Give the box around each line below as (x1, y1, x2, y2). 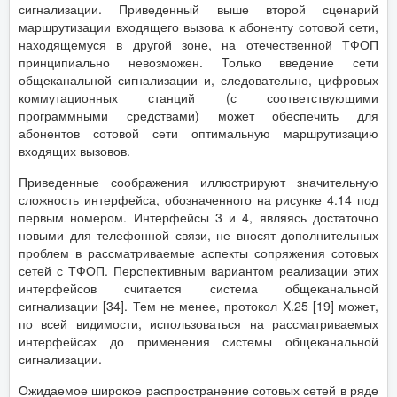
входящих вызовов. (19, 141, 130, 160)
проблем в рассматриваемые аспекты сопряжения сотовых (19, 243, 378, 261)
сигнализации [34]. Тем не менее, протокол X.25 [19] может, (19, 296, 378, 315)
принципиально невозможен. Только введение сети (19, 52, 378, 71)
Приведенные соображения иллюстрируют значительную (19, 172, 378, 191)
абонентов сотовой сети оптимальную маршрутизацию (19, 123, 378, 142)
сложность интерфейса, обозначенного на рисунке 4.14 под (19, 190, 378, 208)
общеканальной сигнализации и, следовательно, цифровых (19, 70, 378, 89)
